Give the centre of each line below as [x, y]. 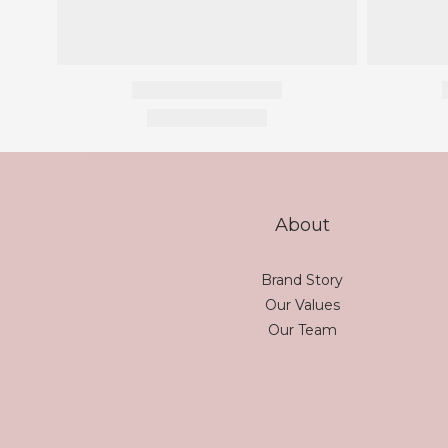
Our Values [302, 305]
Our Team [302, 330]
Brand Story [302, 280]
